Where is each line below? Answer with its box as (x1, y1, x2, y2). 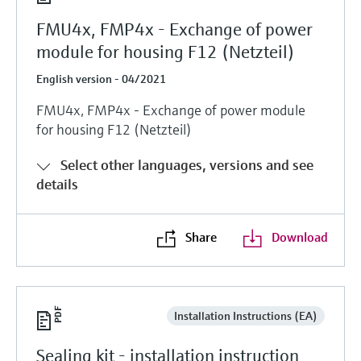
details (36, 174, 78, 193)
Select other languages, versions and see (60, 155, 313, 174)
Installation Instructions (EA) (173, 308, 317, 323)
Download (271, 228, 328, 245)
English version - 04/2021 (36, 71, 166, 86)
